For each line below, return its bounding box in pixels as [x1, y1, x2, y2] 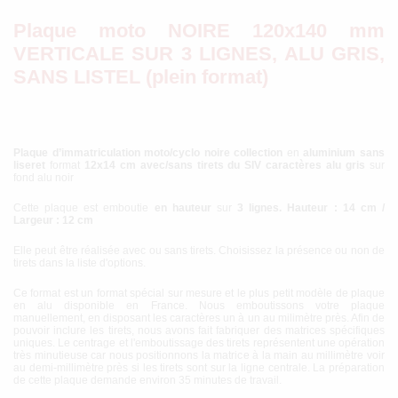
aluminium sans [303, 147, 386, 160]
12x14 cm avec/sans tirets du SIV [84, 159, 262, 172]
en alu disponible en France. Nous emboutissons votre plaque [13, 299, 385, 313]
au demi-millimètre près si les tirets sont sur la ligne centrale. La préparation [13, 362, 385, 375]
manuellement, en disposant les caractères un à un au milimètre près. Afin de [13, 312, 385, 325]
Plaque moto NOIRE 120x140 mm [13, 20, 385, 43]
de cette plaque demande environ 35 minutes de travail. [13, 374, 282, 387]
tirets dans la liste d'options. [13, 257, 146, 270]
